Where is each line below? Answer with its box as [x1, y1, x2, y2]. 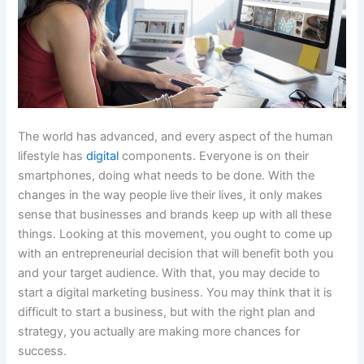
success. [18, 343, 67, 358]
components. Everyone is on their [119, 148, 310, 163]
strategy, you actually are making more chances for [18, 323, 301, 339]
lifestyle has [18, 148, 87, 163]
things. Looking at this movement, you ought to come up [18, 226, 333, 241]
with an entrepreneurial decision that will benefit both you [18, 245, 334, 261]
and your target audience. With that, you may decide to [18, 265, 321, 280]
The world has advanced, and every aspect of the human [18, 128, 334, 144]
